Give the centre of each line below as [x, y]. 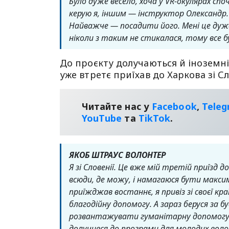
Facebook [174, 106]
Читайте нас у [117, 106]
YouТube [102, 118]
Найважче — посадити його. [124, 26]
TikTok [154, 118]
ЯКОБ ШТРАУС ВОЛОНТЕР [117, 155]
